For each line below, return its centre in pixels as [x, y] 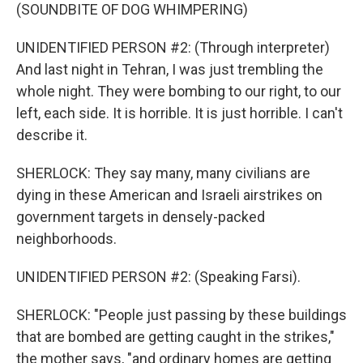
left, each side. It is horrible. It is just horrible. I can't [179, 113]
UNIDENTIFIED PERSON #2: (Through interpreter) [173, 47]
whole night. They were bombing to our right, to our [179, 91]
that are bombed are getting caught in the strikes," [175, 337]
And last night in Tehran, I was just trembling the [170, 69]
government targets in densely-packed [141, 217]
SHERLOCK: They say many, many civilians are [163, 173]
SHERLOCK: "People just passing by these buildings [181, 315]
